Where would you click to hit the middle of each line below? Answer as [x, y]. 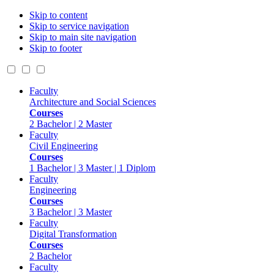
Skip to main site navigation [83, 37]
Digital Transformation [73, 234]
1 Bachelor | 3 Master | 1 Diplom [92, 168]
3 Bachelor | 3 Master [71, 212]
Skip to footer [56, 48]
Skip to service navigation [79, 26]
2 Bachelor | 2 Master [71, 124]
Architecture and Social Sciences [93, 102]
